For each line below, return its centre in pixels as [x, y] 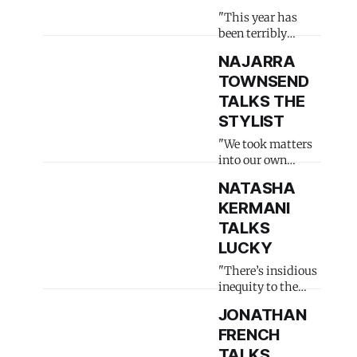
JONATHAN [262, 315]
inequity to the [258, 287]
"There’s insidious [267, 271]
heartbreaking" [260, 49]
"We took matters [265, 144]
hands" [238, 176]
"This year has [257, 18]
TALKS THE [261, 101]
